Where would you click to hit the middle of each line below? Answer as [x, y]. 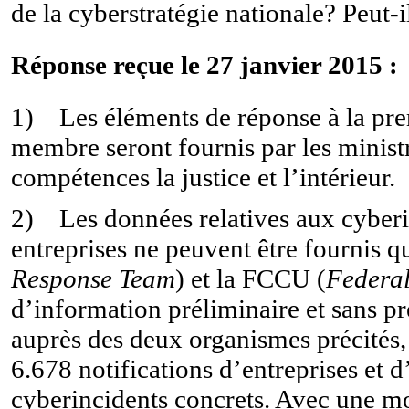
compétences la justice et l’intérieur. [203, 177]
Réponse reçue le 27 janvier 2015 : [204, 64]
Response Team [93, 278]
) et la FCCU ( [251, 278]
